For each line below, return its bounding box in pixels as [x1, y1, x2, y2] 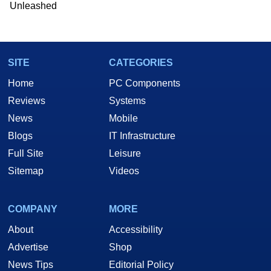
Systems [109, 96, 146, 106]
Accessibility [109, 224, 163, 235]
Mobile [109, 113, 138, 124]
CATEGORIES [109, 57, 173, 68]
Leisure [109, 148, 141, 159]
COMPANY [8, 204, 57, 215]
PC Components [109, 78, 180, 89]
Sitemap [8, 166, 44, 177]
